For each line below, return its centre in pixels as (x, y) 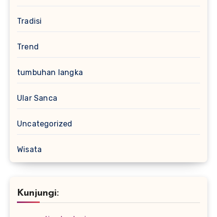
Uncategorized (45, 124)
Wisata (30, 149)
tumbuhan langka (50, 72)
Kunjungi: (38, 193)
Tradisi (30, 21)
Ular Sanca (37, 98)
